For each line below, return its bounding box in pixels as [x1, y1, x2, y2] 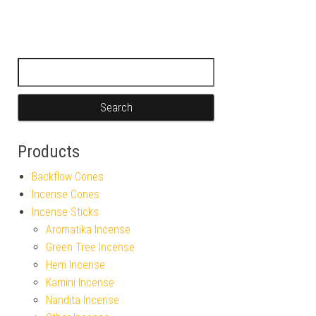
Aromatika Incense [46, 222, 130, 236]
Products [18, 141, 80, 162]
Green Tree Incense [46, 240, 135, 254]
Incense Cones [32, 187, 99, 201]
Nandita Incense [46, 293, 119, 307]
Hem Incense [46, 257, 105, 272]
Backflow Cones [32, 169, 104, 183]
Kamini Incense [46, 275, 114, 289]
